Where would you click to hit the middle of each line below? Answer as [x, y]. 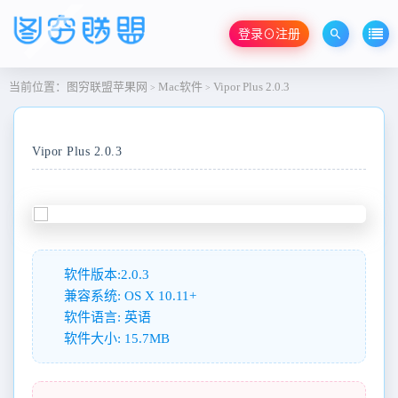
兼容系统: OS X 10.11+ [130, 295]
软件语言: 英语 [107, 317]
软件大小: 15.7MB [117, 338]
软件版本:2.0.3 [107, 274]
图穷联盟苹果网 [107, 87]
